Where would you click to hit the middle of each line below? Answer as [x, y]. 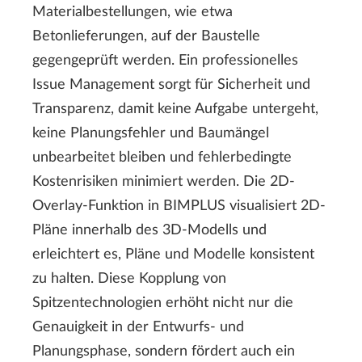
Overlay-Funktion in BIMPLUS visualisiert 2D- [179, 206]
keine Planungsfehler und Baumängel [151, 134]
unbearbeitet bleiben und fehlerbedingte [162, 158]
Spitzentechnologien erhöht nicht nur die [163, 303]
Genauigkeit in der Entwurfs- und [138, 328]
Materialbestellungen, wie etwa [133, 13]
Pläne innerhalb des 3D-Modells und [149, 231]
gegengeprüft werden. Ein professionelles [165, 61]
